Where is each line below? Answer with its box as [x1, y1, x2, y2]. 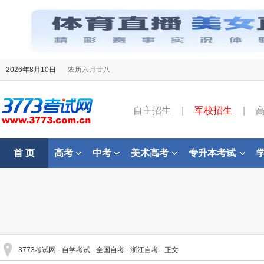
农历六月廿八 [68, 65, 110, 74]
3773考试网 [18, 246, 56, 254]
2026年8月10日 [6, 65, 56, 74]
